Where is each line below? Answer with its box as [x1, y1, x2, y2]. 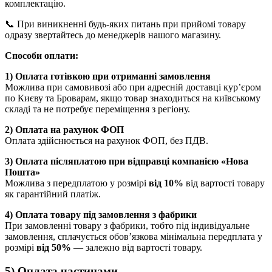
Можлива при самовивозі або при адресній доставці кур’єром [5, 81, 261, 92]
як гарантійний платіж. [5, 188, 101, 199]
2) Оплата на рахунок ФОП [5, 124, 124, 135]
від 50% [36, 242, 71, 253]
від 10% [149, 177, 183, 188]
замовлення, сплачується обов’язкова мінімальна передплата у [5, 231, 262, 242]
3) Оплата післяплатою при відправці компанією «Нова [5, 155, 248, 166]
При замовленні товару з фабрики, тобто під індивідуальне [5, 220, 250, 231]
